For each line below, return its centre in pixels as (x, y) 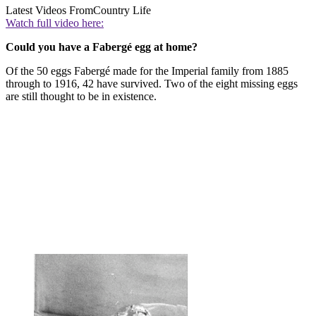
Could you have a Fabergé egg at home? (102, 47)
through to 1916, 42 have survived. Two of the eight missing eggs (152, 84)
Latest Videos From (49, 11)
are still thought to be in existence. (81, 97)
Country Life (122, 11)
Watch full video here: (55, 23)
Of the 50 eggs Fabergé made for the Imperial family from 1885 (147, 71)
